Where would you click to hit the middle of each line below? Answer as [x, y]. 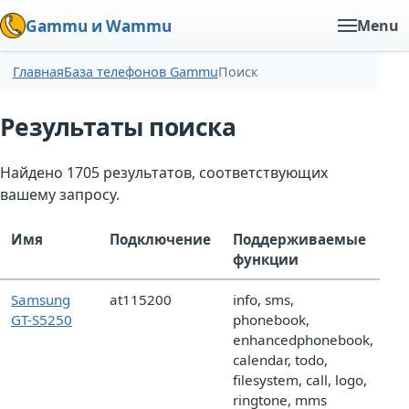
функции [266, 260]
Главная [38, 72]
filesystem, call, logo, [300, 380]
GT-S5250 [42, 320]
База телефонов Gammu [141, 72]
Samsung [41, 300]
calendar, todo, [280, 360]
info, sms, [263, 300]
